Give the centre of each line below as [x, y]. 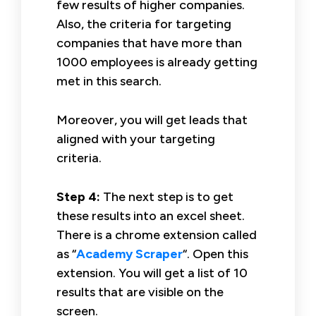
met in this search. [109, 81]
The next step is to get [167, 196]
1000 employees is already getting [157, 62]
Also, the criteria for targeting [144, 24]
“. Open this [215, 254]
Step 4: [78, 196]
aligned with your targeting [136, 139]
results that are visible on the [140, 292]
